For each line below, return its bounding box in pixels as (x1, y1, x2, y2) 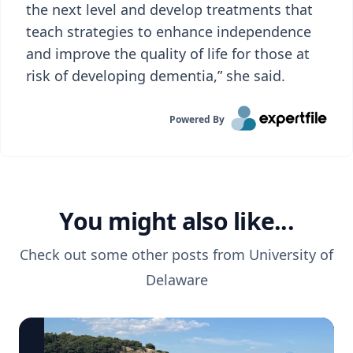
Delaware (145, 270, 208, 289)
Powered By (169, 113, 225, 126)
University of (249, 245, 333, 264)
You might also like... (59, 205, 294, 237)
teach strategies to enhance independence (26, 22, 311, 41)
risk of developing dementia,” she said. (26, 66, 285, 85)
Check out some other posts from (20, 245, 249, 264)
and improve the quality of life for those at (26, 44, 310, 63)
